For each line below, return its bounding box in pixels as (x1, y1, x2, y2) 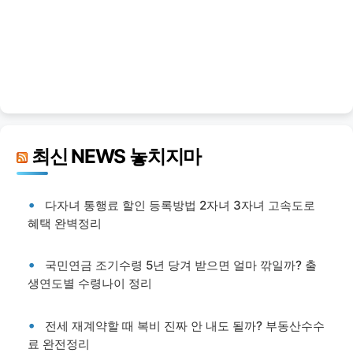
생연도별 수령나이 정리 (28, 276, 152, 292)
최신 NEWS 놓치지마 (31, 143, 202, 168)
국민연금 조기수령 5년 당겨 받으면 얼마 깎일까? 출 (45, 258, 317, 273)
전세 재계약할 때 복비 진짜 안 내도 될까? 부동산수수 (45, 318, 325, 334)
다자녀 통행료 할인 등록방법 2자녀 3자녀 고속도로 (45, 197, 315, 213)
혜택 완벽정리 (28, 215, 102, 231)
